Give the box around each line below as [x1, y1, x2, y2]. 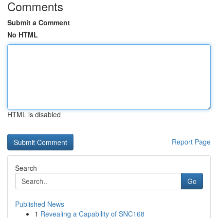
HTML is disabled [7, 109, 61, 119]
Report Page [172, 137, 211, 146]
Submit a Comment [7, 18, 70, 27]
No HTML [7, 30, 38, 39]
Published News [15, 199, 64, 209]
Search [15, 163, 37, 173]
